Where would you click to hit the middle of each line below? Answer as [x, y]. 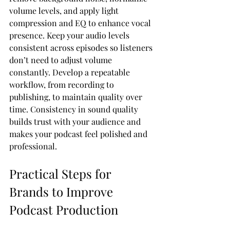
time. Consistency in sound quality [75, 109]
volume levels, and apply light [65, 10]
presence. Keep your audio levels [70, 35]
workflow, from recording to [63, 84]
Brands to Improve [63, 191]
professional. [33, 146]
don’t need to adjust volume [62, 60]
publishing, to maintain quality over [77, 97]
